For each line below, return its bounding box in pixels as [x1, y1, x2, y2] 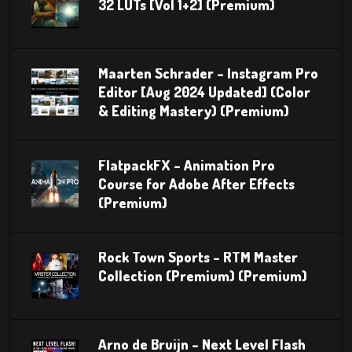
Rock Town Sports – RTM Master [98, 248, 298, 266]
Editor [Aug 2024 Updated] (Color [98, 83, 310, 101]
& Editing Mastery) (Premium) [98, 102, 289, 120]
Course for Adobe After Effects [98, 175, 295, 193]
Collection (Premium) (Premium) [98, 267, 307, 285]
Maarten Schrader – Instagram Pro [98, 64, 318, 82]
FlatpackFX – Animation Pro [98, 156, 275, 174]
